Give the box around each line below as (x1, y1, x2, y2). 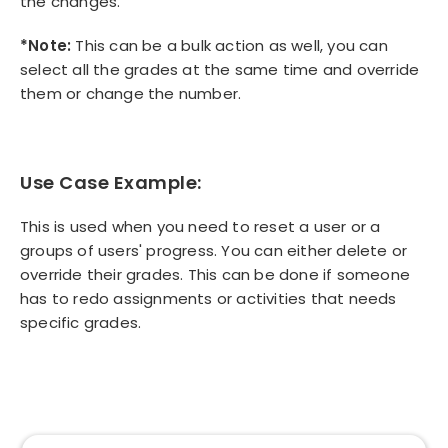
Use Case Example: (20, 170, 202, 195)
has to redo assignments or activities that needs (20, 288, 397, 309)
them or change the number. (20, 83, 242, 104)
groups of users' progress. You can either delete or (20, 240, 408, 261)
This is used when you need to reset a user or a (20, 216, 381, 237)
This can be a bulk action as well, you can (71, 35, 388, 56)
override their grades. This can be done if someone (20, 264, 411, 285)
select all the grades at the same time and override (20, 59, 420, 80)
